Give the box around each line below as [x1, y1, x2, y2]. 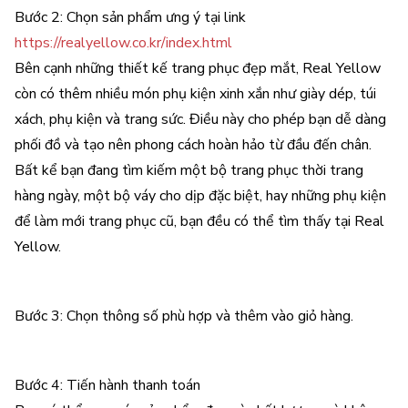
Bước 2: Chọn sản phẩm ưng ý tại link [15, 7, 246, 27]
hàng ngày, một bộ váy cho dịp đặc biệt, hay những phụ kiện [15, 186, 386, 206]
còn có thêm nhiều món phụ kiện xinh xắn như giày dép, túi [15, 84, 376, 104]
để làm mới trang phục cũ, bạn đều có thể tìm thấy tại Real [15, 211, 384, 231]
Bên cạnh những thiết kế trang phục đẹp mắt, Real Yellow [15, 58, 381, 78]
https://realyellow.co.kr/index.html [15, 33, 232, 53]
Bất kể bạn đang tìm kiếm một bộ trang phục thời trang [15, 160, 363, 180]
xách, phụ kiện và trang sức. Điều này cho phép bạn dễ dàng [15, 109, 386, 129]
